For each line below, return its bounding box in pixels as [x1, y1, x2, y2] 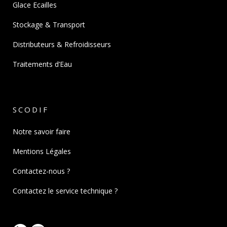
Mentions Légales [13, 146, 71, 156]
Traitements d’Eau [13, 59, 72, 69]
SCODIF [13, 104, 49, 115]
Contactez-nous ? [13, 166, 70, 176]
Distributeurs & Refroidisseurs [13, 39, 111, 49]
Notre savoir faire [13, 126, 70, 136]
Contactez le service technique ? [13, 185, 118, 196]
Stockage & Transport [13, 19, 85, 29]
